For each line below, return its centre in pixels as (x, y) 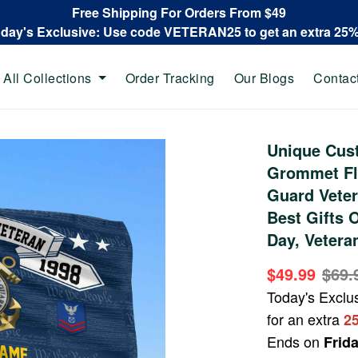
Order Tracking (170, 78)
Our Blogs (264, 78)
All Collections (48, 78)
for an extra (306, 319)
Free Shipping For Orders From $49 (179, 12)
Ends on (296, 341)
